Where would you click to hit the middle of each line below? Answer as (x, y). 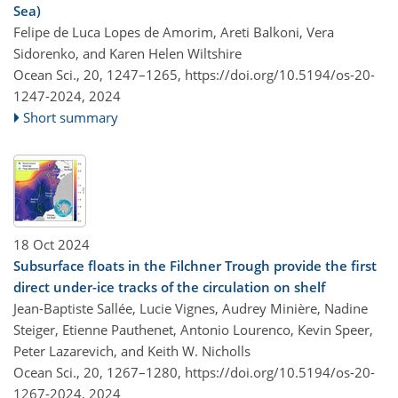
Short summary (71, 117)
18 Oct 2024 (52, 244)
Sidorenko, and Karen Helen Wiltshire (127, 53)
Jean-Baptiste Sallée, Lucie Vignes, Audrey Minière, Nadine (191, 308)
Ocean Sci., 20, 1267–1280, (99, 372)
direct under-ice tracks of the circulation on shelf (169, 287)
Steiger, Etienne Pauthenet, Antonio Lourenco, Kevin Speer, (193, 330)
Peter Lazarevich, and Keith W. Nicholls (132, 351)
